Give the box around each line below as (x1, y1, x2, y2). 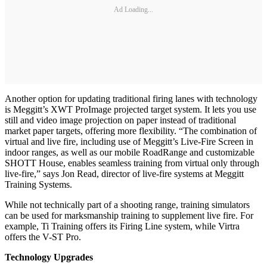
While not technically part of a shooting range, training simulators (5, 200, 250, 210)
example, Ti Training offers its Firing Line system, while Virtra (5, 221, 240, 231)
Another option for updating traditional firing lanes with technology (5, 94, 257, 104)
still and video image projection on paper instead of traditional (5, 115, 236, 125)
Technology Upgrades (5, 252, 93, 262)
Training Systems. (5, 179, 72, 190)
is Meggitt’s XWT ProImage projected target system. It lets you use (5, 104, 256, 114)
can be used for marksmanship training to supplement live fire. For (5, 210, 253, 221)
